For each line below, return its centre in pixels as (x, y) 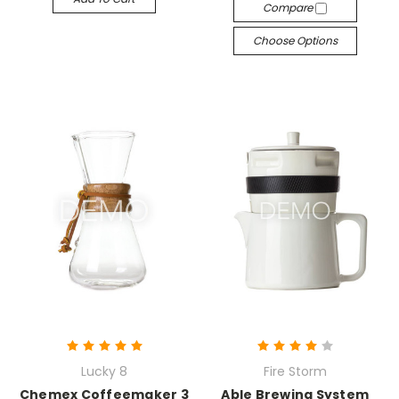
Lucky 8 (104, 371)
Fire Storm (295, 371)
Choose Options (295, 40)
